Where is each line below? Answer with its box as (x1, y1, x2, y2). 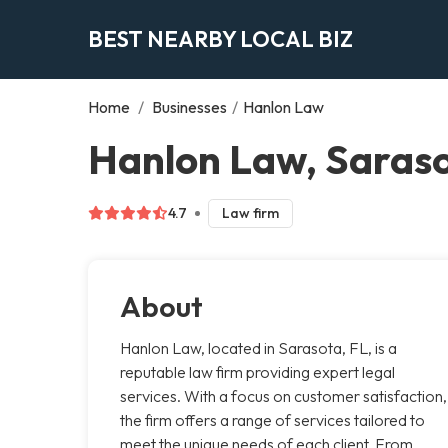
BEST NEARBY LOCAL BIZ (88, 24, 353, 53)
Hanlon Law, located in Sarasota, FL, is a (120, 337, 397, 358)
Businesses (152, 96, 227, 117)
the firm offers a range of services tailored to (120, 409, 425, 430)
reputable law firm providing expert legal (120, 361, 395, 382)
